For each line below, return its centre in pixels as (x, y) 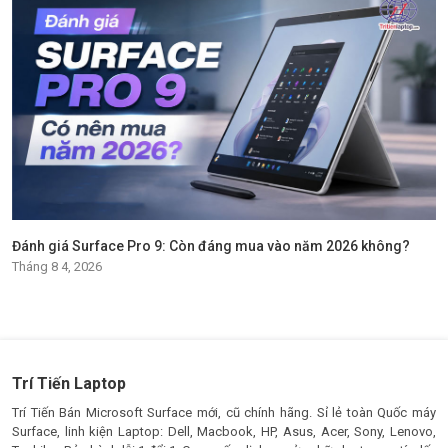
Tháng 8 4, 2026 (57, 266)
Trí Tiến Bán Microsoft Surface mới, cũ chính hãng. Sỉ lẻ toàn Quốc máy (224, 412)
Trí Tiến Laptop (69, 383)
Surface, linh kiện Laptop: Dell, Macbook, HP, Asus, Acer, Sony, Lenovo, (224, 431)
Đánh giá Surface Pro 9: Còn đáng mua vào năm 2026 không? (211, 245)
